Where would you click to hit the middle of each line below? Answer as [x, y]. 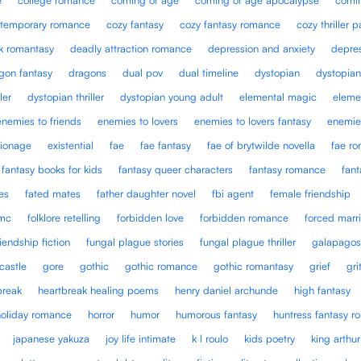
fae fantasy [166, 145]
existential [71, 145]
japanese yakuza [52, 338]
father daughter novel [147, 193]
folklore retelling [64, 217]
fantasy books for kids [52, 169]
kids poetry [270, 338]
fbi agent [233, 193]
